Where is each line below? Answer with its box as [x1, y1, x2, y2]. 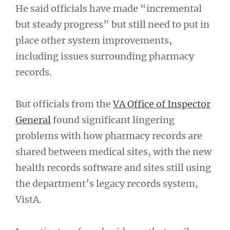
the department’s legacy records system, [15, 178, 198, 189]
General [15, 114, 51, 126]
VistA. [15, 194, 42, 205]
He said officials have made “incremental [15, 2, 202, 14]
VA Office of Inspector [113, 98, 210, 110]
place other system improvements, [15, 34, 172, 46]
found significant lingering [51, 114, 175, 126]
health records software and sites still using [15, 162, 211, 174]
